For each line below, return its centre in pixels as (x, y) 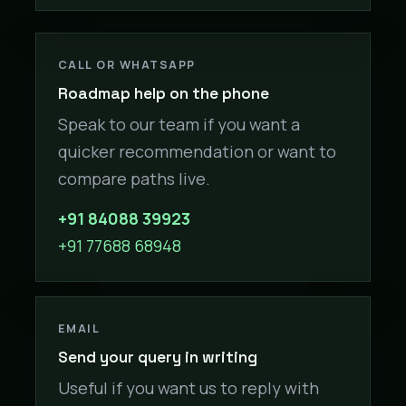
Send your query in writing (158, 358)
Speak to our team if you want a (179, 125)
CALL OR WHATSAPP (127, 64)
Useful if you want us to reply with (188, 388)
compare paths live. (134, 179)
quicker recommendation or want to (197, 152)
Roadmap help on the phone (164, 94)
